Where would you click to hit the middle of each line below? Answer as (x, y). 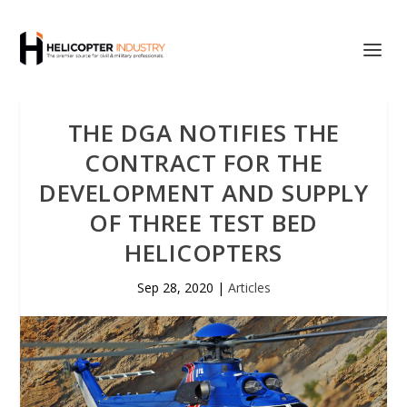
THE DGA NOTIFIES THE (203, 133)
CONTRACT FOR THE (203, 163)
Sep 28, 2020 (175, 288)
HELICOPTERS (203, 253)
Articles (249, 288)
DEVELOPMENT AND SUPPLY (203, 193)
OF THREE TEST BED (203, 223)
